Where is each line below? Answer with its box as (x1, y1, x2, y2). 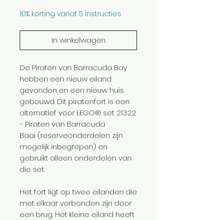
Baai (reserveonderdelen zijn (20, 130, 123, 140)
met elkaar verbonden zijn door (20, 197, 132, 208)
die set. (20, 164, 45, 174)
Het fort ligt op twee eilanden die (20, 186, 137, 197)
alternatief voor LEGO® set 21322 (20, 107, 136, 118)
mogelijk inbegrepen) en (20, 141, 108, 152)
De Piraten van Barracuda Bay (20, 62, 127, 73)
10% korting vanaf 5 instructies (20, 8, 121, 19)
